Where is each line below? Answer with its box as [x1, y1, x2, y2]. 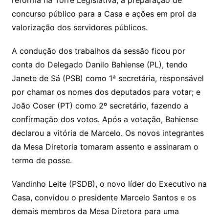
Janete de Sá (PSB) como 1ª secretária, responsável [11, 73, 204, 84]
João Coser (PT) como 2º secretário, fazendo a [11, 101, 188, 111]
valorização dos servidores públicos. [11, 22, 148, 33]
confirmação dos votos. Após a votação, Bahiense [11, 114, 198, 125]
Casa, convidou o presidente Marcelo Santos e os [11, 193, 196, 203]
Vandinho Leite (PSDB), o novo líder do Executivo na [11, 179, 207, 189]
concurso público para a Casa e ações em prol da [11, 9, 197, 19]
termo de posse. [11, 155, 72, 166]
